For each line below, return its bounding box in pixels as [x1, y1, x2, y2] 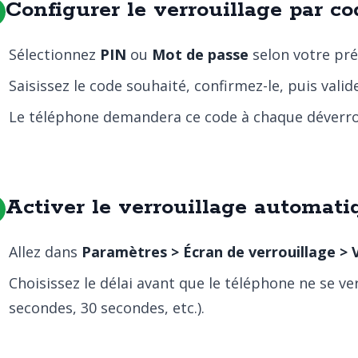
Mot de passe [152, 45, 249, 64]
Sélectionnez [9, 45, 100, 64]
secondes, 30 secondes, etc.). [9, 298, 205, 317]
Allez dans [9, 242, 82, 261]
